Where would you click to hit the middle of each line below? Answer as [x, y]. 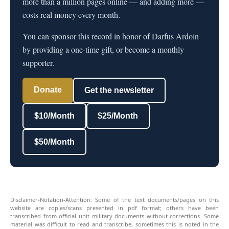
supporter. [38, 62]
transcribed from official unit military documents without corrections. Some [114, 216]
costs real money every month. [71, 14]
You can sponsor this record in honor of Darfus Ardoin [111, 36]
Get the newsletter [119, 90]
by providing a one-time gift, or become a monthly [103, 49]
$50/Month [54, 142]
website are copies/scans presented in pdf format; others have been [114, 208]
